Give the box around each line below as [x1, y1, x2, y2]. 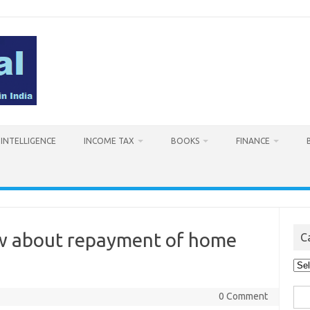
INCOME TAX [84, 136, 134, 145]
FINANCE [236, 136, 270, 145]
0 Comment [218, 291, 268, 302]
